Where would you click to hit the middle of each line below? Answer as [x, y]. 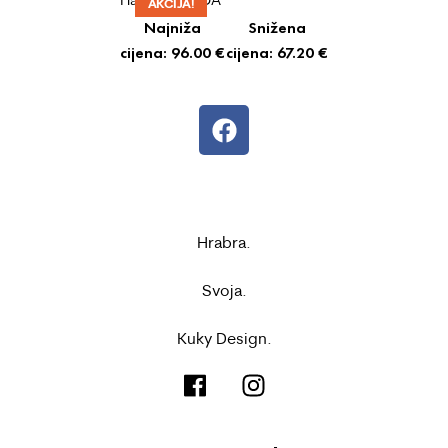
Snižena [276, 28]
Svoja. [224, 290]
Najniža [172, 28]
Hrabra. [224, 242]
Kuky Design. [224, 337]
